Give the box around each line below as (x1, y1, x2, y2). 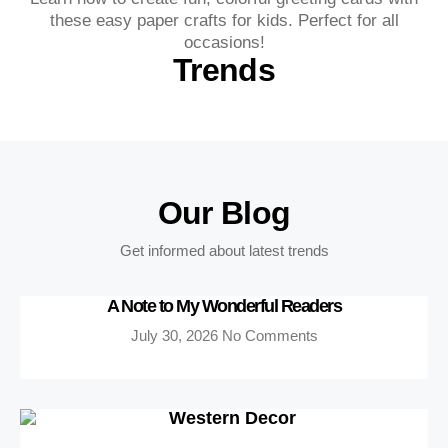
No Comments (221, 327, 318, 345)
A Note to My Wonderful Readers (107, 296, 341, 317)
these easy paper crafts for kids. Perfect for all (49, 11, 399, 31)
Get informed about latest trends (119, 242, 329, 260)
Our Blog (157, 195, 291, 232)
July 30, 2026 (130, 327, 222, 345)
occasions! (183, 33, 265, 53)
